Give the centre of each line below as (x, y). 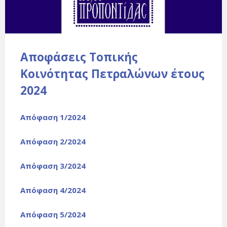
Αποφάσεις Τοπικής (79, 57)
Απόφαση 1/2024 (53, 117)
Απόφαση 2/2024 (53, 142)
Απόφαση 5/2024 (53, 215)
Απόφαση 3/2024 (53, 166)
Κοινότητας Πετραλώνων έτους (112, 74)
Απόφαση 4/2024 (53, 190)
